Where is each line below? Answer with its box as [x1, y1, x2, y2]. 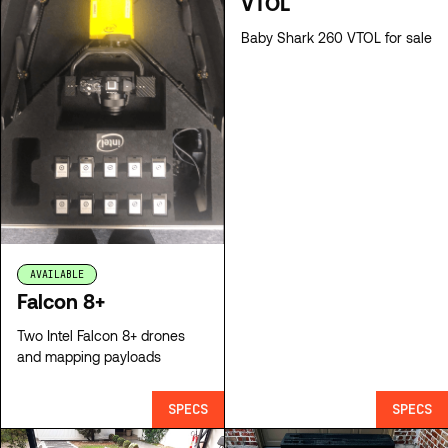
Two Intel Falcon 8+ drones [17, 327, 185, 345]
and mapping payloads [17, 348, 161, 366]
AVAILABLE [30, 268, 84, 282]
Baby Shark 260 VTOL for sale [241, 29, 432, 47]
